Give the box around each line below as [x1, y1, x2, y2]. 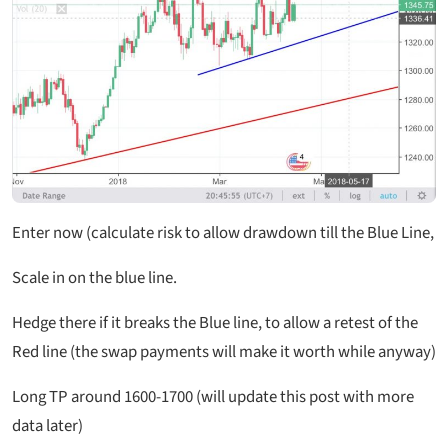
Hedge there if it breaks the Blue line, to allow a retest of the [12, 311, 418, 336]
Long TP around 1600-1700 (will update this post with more [12, 385, 414, 410]
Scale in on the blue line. [12, 266, 177, 291]
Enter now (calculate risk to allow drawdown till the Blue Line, [12, 221, 434, 246]
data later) [12, 414, 83, 439]
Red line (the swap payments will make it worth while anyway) [12, 340, 436, 365]
